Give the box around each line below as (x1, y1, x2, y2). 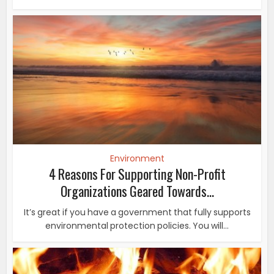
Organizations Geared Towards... (60, 180, 214, 201)
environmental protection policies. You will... (45, 219, 229, 232)
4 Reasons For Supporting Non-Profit (48, 163, 226, 183)
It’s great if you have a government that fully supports (23, 206, 251, 218)
